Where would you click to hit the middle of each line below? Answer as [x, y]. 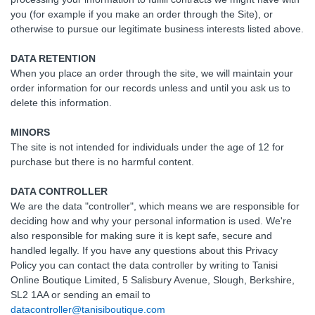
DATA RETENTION [53, 58]
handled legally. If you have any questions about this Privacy [144, 250]
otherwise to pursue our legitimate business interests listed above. [157, 29]
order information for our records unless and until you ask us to [150, 88]
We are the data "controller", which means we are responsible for [155, 206]
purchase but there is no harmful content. [102, 162]
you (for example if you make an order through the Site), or [142, 14]
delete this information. [61, 103]
